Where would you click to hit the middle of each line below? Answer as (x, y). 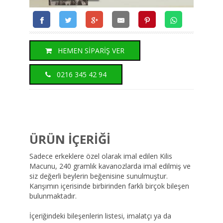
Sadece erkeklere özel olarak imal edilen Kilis (101, 156)
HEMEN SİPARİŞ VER (90, 50)
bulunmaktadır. (53, 196)
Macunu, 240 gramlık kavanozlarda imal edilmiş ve (110, 166)
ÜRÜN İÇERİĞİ (70, 139)
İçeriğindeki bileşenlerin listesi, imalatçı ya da (100, 216)
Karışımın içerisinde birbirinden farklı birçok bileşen (109, 186)
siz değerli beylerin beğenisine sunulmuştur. (99, 176)
